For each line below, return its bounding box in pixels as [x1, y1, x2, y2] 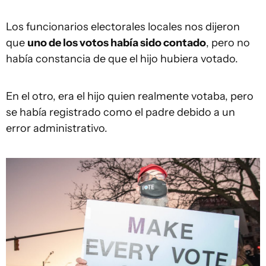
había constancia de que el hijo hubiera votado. [6, 52, 238, 65]
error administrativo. [6, 121, 107, 135]
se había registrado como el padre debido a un [6, 105, 235, 119]
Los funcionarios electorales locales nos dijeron [6, 20, 240, 33]
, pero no [206, 36, 250, 49]
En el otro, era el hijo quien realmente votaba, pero [6, 89, 254, 103]
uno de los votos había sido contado [27, 36, 206, 49]
